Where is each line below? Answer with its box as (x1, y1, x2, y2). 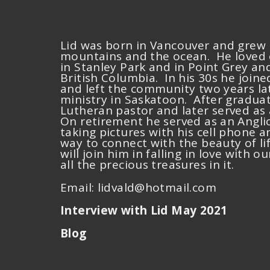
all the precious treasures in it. (60, 157, 237, 172)
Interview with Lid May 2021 (60, 202, 228, 218)
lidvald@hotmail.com (97, 180, 216, 195)
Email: (60, 180, 95, 195)
